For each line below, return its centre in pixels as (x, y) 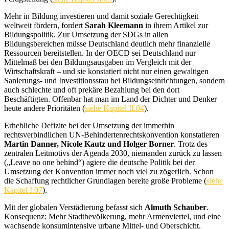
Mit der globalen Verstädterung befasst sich (74, 207)
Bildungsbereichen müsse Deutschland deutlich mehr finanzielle (107, 44)
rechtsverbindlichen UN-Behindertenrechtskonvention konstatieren (112, 135)
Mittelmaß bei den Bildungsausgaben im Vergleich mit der (98, 62)
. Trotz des (191, 144)
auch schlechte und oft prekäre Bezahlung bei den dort (92, 90)
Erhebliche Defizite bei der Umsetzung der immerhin (89, 125)
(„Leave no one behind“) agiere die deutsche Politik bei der (99, 162)
